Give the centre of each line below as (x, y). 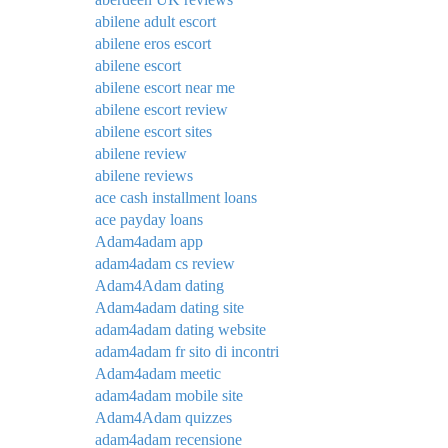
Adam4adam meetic (158, 374)
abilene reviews (144, 176)
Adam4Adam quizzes (163, 418)
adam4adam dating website (180, 330)
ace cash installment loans (176, 198)
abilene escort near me (165, 88)
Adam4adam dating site (169, 308)
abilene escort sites (153, 132)
